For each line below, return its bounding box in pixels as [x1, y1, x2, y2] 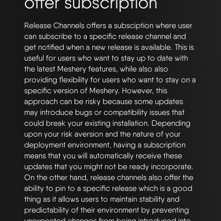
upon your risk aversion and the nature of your [24, 129, 181, 139]
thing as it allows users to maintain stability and [24, 194, 180, 204]
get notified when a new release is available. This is [24, 42, 194, 52]
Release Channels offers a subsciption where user [24, 20, 192, 30]
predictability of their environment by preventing [24, 205, 189, 215]
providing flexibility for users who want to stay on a [24, 74, 196, 84]
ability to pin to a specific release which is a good [24, 183, 192, 193]
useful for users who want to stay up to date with [24, 53, 188, 63]
